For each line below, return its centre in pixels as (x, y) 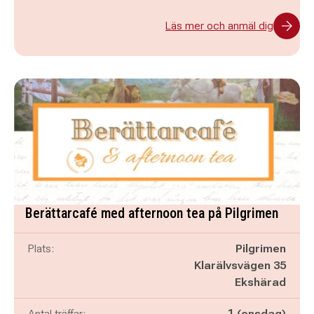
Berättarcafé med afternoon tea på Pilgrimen (152, 213)
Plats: (41, 248)
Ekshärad (260, 282)
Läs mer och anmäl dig (219, 26)
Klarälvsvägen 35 (240, 265)
